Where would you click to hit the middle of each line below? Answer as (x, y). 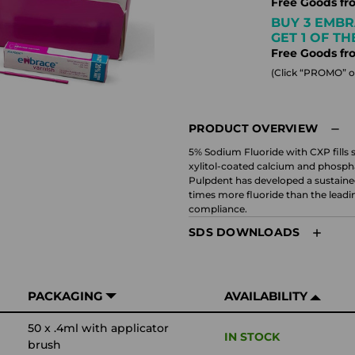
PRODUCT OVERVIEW (253, 128)
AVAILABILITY (266, 296)
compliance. (218, 209)
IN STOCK (252, 337)
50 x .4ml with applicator (98, 328)
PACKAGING (65, 296)
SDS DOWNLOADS (244, 232)
